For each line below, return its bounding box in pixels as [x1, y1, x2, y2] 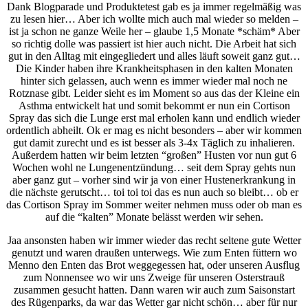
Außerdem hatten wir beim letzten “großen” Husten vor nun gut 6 [12, 148, 296, 161]
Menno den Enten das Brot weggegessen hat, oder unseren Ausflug [8, 258, 300, 271]
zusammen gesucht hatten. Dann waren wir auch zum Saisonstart [13, 283, 295, 296]
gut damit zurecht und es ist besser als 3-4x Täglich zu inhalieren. [13, 136, 295, 148]
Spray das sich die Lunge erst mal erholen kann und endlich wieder [8, 111, 300, 124]
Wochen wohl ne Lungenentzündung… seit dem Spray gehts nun [12, 161, 296, 173]
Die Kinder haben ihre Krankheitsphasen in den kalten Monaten [15, 62, 293, 74]
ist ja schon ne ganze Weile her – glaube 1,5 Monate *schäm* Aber [8, 25, 300, 37]
